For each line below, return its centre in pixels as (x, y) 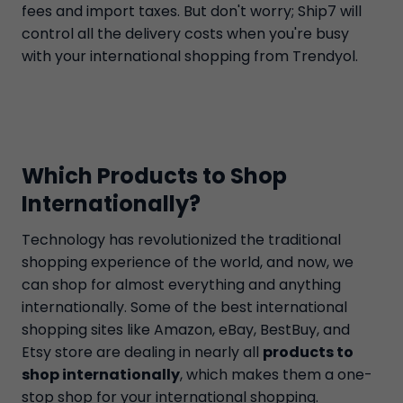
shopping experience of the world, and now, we (188, 262)
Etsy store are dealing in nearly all (142, 352)
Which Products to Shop (154, 176)
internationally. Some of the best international (184, 307)
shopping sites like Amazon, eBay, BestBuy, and (186, 330)
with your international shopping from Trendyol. (190, 56)
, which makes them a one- (276, 375)
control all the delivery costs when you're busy (185, 34)
